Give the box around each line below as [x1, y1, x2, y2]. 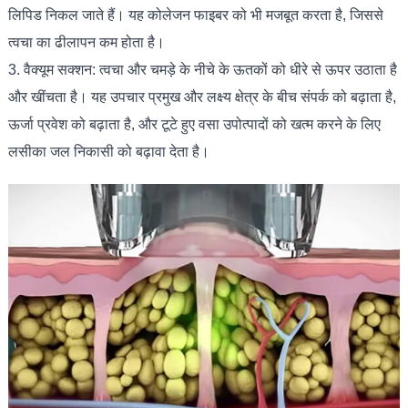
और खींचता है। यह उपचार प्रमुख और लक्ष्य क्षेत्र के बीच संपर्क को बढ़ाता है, [7, 88, 396, 105]
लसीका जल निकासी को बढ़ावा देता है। [7, 143, 209, 159]
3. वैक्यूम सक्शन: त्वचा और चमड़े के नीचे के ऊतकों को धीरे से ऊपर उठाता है [7, 61, 397, 77]
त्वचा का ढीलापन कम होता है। [7, 34, 165, 50]
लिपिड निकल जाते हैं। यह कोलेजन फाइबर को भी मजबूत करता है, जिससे [7, 6, 383, 23]
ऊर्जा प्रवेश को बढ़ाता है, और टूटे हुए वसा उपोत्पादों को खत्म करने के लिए [7, 116, 381, 132]
